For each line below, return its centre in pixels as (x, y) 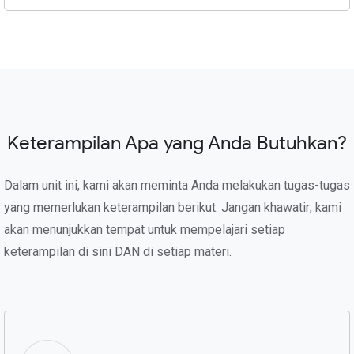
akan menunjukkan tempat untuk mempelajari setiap (145, 230)
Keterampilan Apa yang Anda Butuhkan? (177, 144)
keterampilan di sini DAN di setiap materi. (118, 252)
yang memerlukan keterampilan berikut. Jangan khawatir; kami (173, 207)
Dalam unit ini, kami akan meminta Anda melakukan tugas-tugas (177, 185)
